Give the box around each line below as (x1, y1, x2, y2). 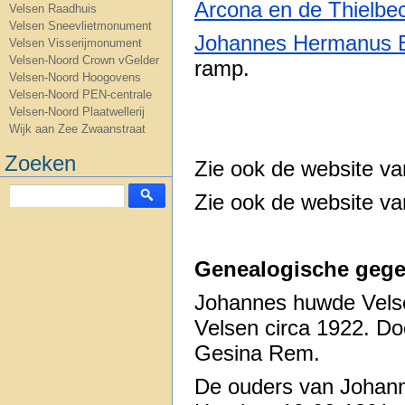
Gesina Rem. (194, 341, 320, 366)
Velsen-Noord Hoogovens (9, 71, 141, 84)
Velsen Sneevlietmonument (9, 19, 152, 33)
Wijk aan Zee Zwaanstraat (9, 122, 146, 136)
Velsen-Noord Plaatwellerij (9, 105, 145, 118)
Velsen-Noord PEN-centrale (9, 88, 152, 101)
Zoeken (5, 151, 76, 175)
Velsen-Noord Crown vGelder (9, 53, 159, 67)
